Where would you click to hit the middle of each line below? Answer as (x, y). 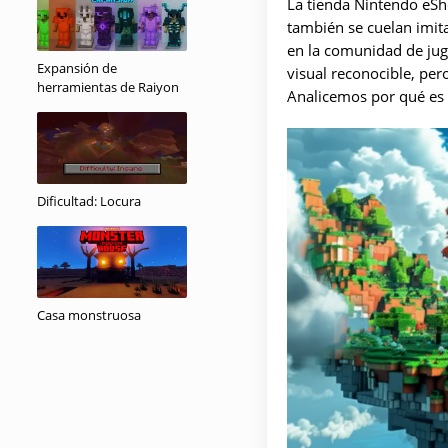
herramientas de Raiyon (108, 87)
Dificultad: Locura (89, 201)
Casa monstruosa (89, 315)
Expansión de (77, 68)
